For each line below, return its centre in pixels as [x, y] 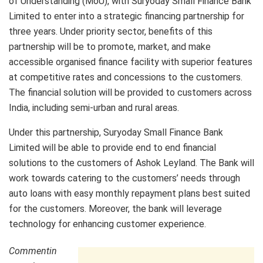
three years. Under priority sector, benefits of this [111, 32]
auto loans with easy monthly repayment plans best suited [129, 194]
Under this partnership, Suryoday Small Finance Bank [116, 133]
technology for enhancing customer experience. [107, 224]
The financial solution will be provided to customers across [130, 93]
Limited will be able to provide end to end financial [112, 148]
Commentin [33, 251]
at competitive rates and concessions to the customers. [126, 77]
